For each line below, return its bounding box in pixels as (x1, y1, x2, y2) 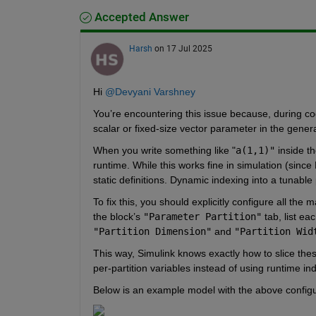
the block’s (92, 210, 143, 222)
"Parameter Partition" (142, 210, 262, 222)
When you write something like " (92, 144, 236, 156)
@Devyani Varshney (104, 85, 195, 97)
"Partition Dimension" (92, 225, 212, 237)
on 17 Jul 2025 (154, 43, 212, 54)
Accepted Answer (91, 10, 189, 24)
